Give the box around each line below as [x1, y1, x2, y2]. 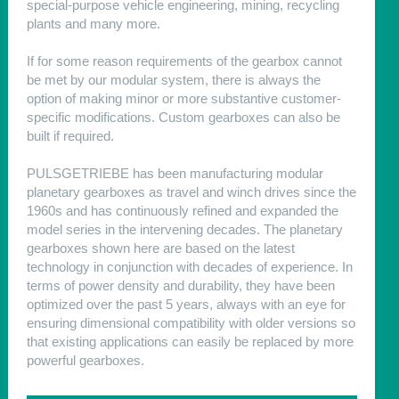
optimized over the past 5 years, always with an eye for [26, 296, 346, 312]
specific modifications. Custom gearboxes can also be [26, 109, 340, 125]
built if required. [26, 127, 114, 143]
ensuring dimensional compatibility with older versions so [26, 314, 355, 330]
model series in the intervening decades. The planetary [26, 221, 343, 237]
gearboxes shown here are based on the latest [26, 240, 295, 256]
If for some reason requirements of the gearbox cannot [26, 53, 342, 69]
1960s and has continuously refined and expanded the [26, 202, 338, 218]
